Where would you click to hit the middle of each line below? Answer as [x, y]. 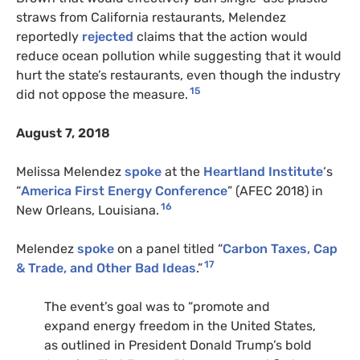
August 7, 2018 [63, 133]
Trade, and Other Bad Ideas [110, 268]
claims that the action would [221, 36]
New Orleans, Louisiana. [88, 210]
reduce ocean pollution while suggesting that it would [179, 55]
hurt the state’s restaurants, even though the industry [178, 75]
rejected [108, 36]
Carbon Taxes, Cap [280, 248]
